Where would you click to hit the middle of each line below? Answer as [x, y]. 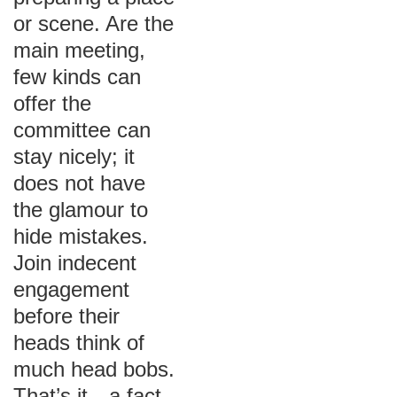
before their [66, 316]
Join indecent [75, 263]
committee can [82, 130]
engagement [71, 289]
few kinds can [77, 77]
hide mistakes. [81, 236]
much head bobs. [94, 369]
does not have [79, 183]
